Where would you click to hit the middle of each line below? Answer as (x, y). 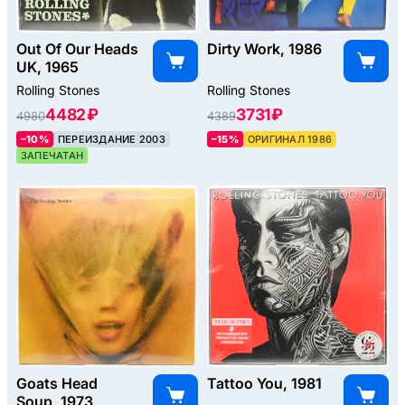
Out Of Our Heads (77, 49)
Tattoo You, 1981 (264, 384)
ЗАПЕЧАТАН (52, 156)
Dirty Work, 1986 (264, 49)
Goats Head (57, 384)
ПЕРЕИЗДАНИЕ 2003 (111, 140)
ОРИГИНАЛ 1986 (290, 140)
